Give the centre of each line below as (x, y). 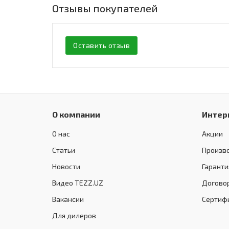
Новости (66, 167)
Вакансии (68, 199)
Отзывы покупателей (105, 8)
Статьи (64, 150)
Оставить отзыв (101, 45)
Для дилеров (74, 216)
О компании (76, 114)
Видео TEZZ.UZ (78, 183)
